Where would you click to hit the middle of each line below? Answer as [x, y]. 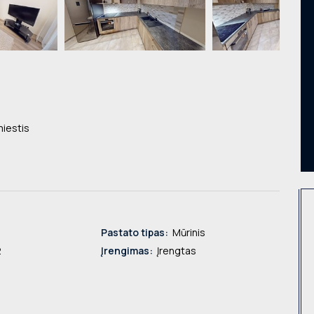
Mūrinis [188, 233]
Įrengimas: [127, 251]
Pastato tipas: [135, 233]
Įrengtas [176, 251]
